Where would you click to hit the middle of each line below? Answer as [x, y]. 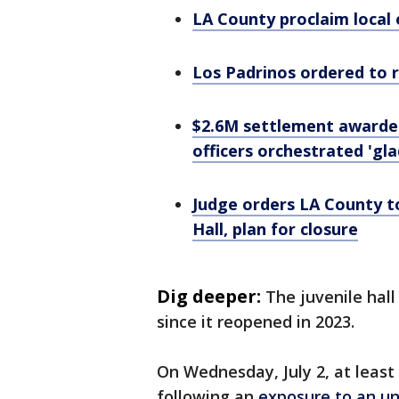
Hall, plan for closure [275, 229]
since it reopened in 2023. [256, 322]
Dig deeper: [209, 297]
